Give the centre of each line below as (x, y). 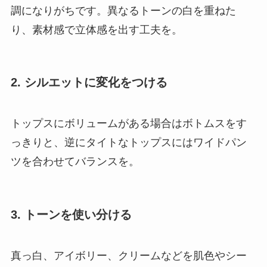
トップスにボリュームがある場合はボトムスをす (128, 124)
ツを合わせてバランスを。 (75, 162)
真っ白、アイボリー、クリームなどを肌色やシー (128, 256)
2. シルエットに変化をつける (89, 83)
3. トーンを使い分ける (71, 214)
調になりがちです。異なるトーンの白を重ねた (123, 10)
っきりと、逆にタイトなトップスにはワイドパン (128, 143)
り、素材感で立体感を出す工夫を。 (96, 30)
